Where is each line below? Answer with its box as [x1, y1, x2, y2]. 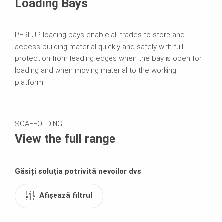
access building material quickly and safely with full [15, 42, 183, 51]
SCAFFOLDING [15, 119, 62, 128]
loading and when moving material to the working [15, 65, 176, 75]
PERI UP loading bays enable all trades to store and [15, 30, 185, 39]
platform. [15, 77, 47, 87]
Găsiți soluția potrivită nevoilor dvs [15, 166, 141, 176]
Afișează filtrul [39, 190, 92, 200]
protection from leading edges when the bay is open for [15, 54, 202, 63]
